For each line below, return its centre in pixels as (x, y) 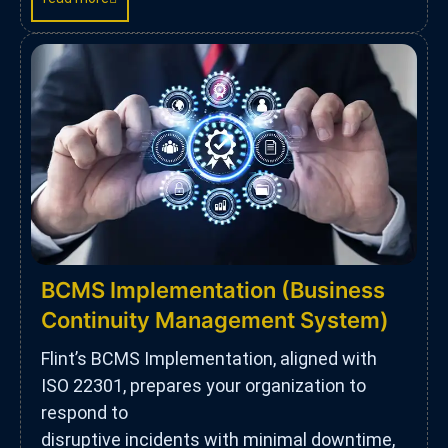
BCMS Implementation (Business (213, 289)
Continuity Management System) (215, 319)
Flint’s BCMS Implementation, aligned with (209, 358)
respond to (84, 412)
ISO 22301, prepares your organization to (203, 385)
